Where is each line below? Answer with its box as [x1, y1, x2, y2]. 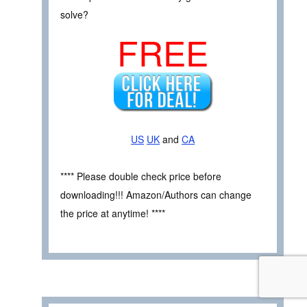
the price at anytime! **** [60, 206, 165, 220]
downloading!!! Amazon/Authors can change [60, 187, 251, 201]
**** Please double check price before [60, 169, 221, 183]
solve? [60, 8, 88, 22]
